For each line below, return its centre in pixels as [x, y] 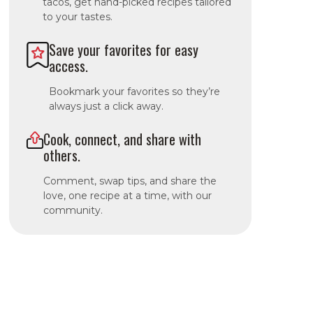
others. [61, 155]
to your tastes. [77, 17]
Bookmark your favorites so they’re [135, 91]
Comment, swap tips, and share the [130, 181]
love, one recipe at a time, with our [127, 195]
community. [73, 210]
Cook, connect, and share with [122, 139]
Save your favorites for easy [124, 49]
